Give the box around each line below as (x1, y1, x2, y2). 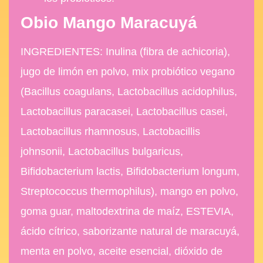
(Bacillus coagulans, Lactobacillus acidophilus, (21, 85, 237, 97)
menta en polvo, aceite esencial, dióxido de (21, 245, 222, 257)
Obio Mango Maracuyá (21, 13, 197, 32)
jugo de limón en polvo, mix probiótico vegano (21, 65, 235, 77)
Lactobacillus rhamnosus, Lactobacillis (21, 125, 200, 137)
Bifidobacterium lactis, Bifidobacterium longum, (21, 165, 240, 177)
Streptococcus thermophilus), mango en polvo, (21, 185, 238, 197)
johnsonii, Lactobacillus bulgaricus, (21, 145, 183, 157)
